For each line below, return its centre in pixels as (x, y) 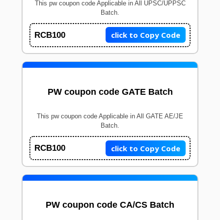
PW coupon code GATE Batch (110, 92)
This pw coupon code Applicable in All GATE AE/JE (110, 116)
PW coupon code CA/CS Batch (110, 205)
